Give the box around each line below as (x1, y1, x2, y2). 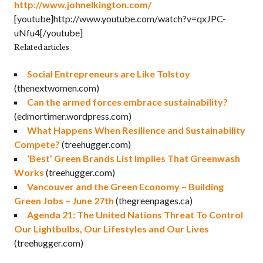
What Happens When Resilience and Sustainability (27, 124, 245, 136)
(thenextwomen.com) (14, 82, 99, 93)
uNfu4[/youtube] (14, 27, 83, 38)
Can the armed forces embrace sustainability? (27, 96, 228, 107)
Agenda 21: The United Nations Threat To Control (27, 209, 243, 220)
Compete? (14, 139, 60, 150)
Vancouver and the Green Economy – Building (27, 181, 224, 192)
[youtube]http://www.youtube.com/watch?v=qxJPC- (14, 13, 226, 24)
